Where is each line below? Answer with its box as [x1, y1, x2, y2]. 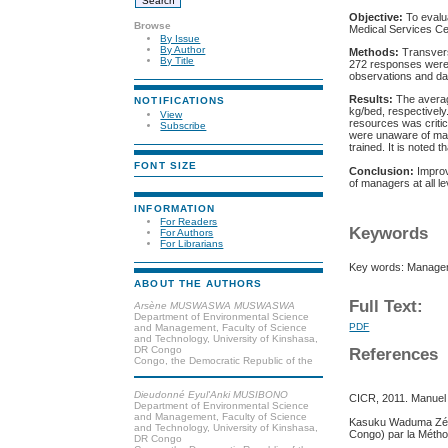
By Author [160, 44, 206, 56]
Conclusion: [349, 164, 415, 177]
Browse [134, 19, 172, 31]
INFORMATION [134, 202, 215, 214]
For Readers [160, 216, 218, 228]
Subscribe [160, 120, 207, 132]
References [349, 344, 439, 364]
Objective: [349, 11, 404, 24]
